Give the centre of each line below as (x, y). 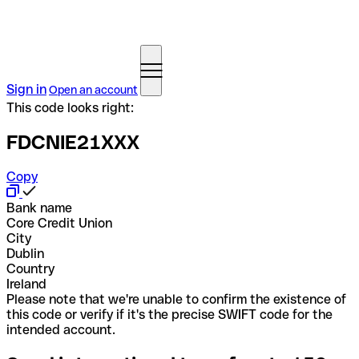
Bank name (39, 208)
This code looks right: (70, 108)
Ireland (26, 284)
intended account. (61, 329)
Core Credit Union (59, 223)
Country (30, 268)
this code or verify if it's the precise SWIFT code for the (169, 314)
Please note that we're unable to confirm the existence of (176, 299)
